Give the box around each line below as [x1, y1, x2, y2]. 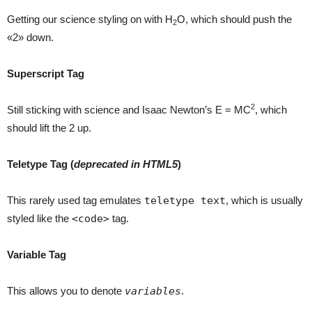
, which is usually [226, 194, 303, 206]
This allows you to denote [7, 285, 125, 297]
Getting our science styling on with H [7, 13, 173, 25]
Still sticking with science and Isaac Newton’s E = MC [7, 104, 251, 116]
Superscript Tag [7, 68, 84, 79]
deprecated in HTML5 [74, 158, 178, 170]
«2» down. [7, 31, 54, 43]
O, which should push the [177, 13, 292, 25]
